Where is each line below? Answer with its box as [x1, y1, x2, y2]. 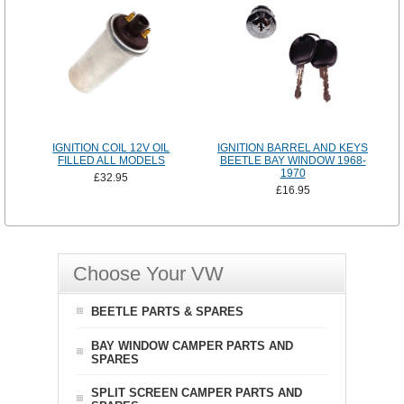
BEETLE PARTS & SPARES [91, 305, 243, 319]
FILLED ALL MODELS [57, 154, 165, 168]
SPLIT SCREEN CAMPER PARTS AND [91, 386, 302, 400]
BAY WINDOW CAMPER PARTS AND [91, 339, 293, 353]
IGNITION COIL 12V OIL [52, 142, 170, 155]
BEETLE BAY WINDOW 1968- [219, 154, 366, 168]
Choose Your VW [73, 262, 224, 286]
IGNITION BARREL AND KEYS [217, 142, 369, 155]
